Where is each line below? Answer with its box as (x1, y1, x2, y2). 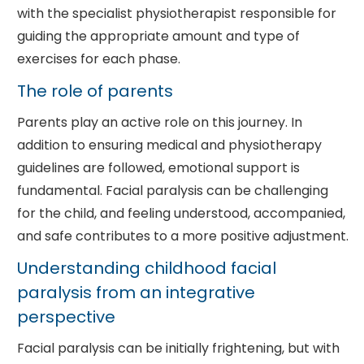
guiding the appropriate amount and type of (16, 26, 300, 45)
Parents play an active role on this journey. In (16, 112, 302, 132)
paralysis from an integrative (16, 280, 255, 304)
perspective (16, 305, 115, 328)
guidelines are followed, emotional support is (16, 158, 300, 177)
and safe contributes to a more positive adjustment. (16, 226, 349, 245)
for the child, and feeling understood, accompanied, (16, 203, 345, 223)
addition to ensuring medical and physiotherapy (16, 135, 322, 154)
